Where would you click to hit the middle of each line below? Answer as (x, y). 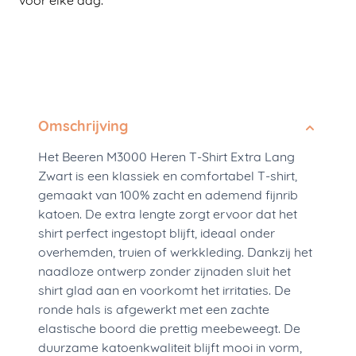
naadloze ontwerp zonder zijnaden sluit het (164, 273)
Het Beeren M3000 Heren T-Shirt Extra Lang (166, 159)
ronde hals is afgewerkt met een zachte (154, 311)
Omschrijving (83, 128)
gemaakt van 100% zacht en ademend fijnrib (168, 197)
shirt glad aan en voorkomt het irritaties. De (164, 292)
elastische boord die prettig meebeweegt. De (169, 330)
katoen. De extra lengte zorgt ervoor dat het (168, 216)
